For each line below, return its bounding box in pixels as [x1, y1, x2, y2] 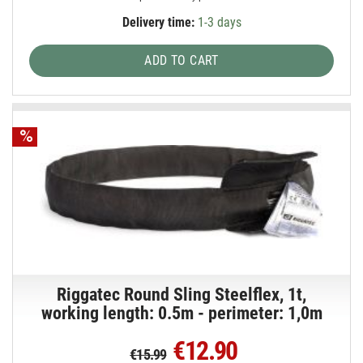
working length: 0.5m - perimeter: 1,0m [41, 302, 322, 323]
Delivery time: [122, 15, 194, 31]
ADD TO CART [144, 53, 219, 69]
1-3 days [194, 15, 241, 31]
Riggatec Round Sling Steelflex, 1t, [57, 284, 307, 305]
